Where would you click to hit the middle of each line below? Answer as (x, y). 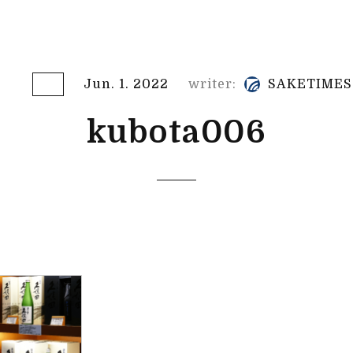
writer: (212, 84)
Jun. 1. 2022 (126, 84)
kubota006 (176, 132)
